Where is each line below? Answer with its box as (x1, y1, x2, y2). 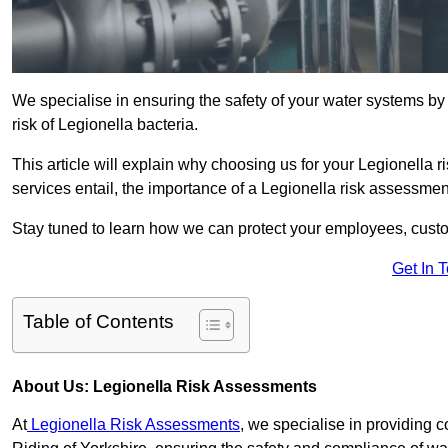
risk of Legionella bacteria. (12, 116, 198, 134)
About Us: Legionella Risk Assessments (12, 378, 317, 396)
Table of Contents (23, 311, 174, 333)
